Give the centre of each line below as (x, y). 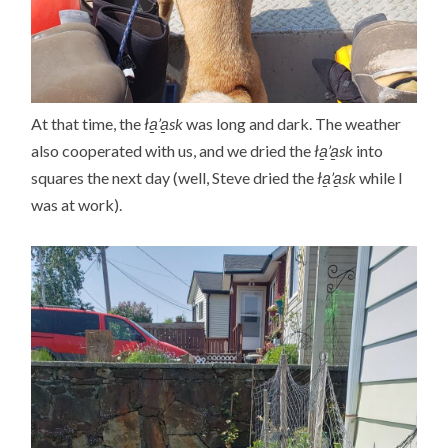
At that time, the (86, 124)
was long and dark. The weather (292, 124)
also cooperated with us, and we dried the (173, 151)
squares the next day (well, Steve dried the (174, 178)
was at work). (77, 205)
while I (380, 178)
